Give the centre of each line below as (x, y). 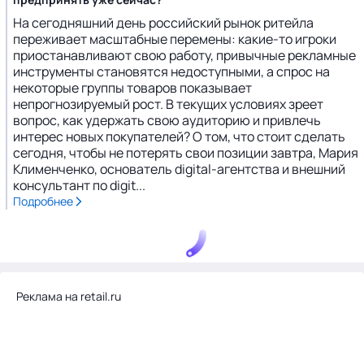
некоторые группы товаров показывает (132, 88)
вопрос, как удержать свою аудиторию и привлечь (167, 120)
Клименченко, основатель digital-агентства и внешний (179, 169)
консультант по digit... (79, 185)
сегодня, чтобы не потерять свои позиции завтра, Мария (186, 153)
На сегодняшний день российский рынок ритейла (163, 23)
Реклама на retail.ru (69, 296)
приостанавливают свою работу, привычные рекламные (184, 55)
